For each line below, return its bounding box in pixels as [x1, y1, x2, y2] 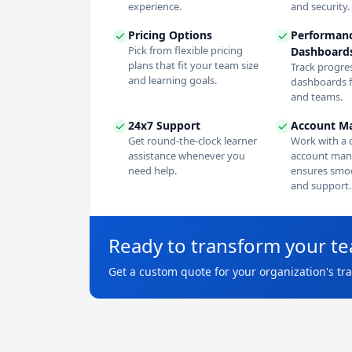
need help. [128, 163, 177, 178]
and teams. [291, 89, 343, 104]
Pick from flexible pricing [128, 42, 243, 57]
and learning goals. [128, 72, 217, 87]
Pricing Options [128, 27, 212, 42]
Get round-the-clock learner [128, 133, 257, 148]
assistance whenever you [128, 148, 245, 163]
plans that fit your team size [128, 57, 258, 72]
